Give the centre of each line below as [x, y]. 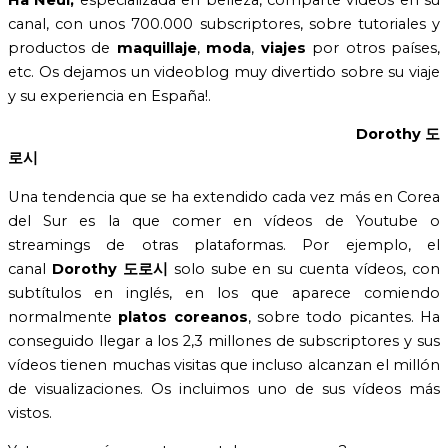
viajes [283, 47]
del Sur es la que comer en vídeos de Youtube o [224, 220]
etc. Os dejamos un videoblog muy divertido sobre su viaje [224, 71]
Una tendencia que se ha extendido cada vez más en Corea [224, 196]
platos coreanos [183, 316]
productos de [62, 47]
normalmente [63, 316]
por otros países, [373, 47]
